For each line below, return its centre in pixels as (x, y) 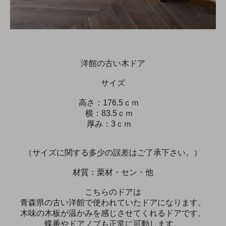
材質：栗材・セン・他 (113, 172)
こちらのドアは (113, 192)
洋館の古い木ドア (113, 63)
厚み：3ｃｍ (113, 124)
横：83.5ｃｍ (113, 113)
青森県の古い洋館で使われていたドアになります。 (113, 202)
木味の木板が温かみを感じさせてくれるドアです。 (113, 213)
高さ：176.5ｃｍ (113, 102)
